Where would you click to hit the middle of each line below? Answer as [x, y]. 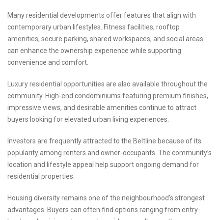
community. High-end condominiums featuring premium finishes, [108, 96]
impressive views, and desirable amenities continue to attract [102, 108]
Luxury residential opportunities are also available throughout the [108, 84]
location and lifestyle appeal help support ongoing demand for [103, 165]
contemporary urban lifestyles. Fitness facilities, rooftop [94, 27]
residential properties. [41, 177]
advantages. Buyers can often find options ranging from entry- [104, 210]
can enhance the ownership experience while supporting [94, 51]
